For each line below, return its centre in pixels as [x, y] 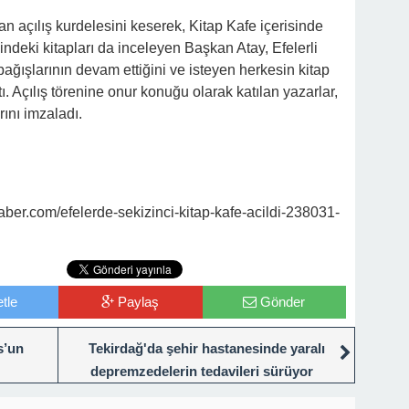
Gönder [283, 302]
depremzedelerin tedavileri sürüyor [202, 372]
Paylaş [139, 302]
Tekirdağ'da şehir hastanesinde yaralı [206, 349]
